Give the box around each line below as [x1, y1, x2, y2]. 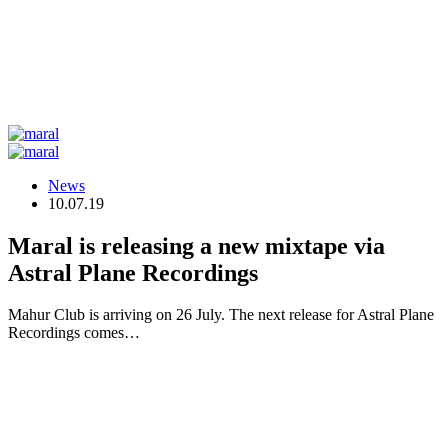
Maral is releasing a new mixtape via [8, 232, 385, 259]
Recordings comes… [8, 324, 140, 342]
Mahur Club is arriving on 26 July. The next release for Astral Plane [8, 306, 434, 324]
